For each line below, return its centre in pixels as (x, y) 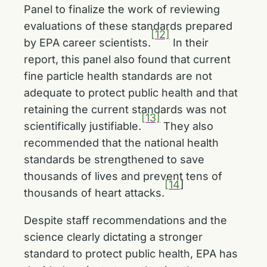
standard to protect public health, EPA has (131, 254)
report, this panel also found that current (127, 59)
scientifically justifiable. (83, 126)
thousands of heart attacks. (94, 193)
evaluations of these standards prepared (128, 26)
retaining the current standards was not (125, 109)
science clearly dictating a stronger (113, 237)
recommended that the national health (121, 143)
